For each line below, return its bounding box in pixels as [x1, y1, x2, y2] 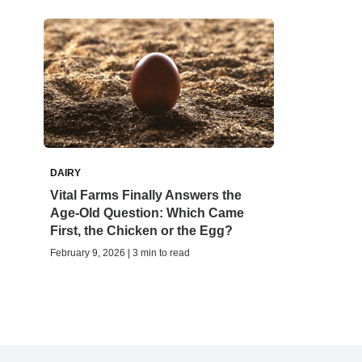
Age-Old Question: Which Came [50, 206, 244, 221]
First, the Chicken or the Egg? [50, 224, 233, 238]
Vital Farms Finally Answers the [50, 188, 242, 203]
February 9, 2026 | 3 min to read [50, 247, 190, 259]
